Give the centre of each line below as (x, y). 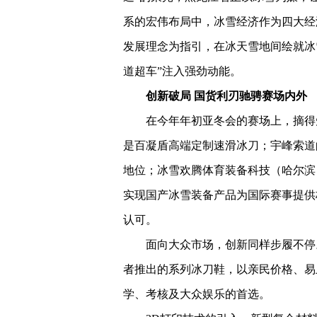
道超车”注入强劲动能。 (182, 71)
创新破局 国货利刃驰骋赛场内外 (226, 96)
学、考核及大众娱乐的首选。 (197, 294)
